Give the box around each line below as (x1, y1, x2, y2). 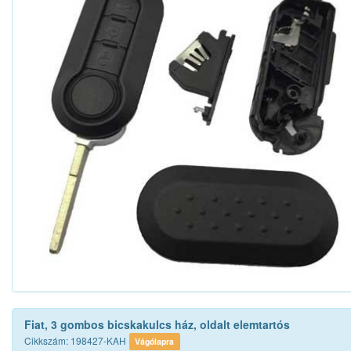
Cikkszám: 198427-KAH (24, 334, 126, 348)
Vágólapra (135, 335, 175, 348)
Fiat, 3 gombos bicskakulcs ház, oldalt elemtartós (24, 317, 290, 333)
